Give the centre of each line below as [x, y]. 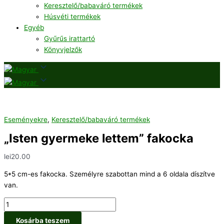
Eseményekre [26, 120]
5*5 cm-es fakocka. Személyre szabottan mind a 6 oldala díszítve [109, 174]
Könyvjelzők [63, 50]
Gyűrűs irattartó [69, 39]
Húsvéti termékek [72, 17]
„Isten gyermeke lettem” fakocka [99, 138]
